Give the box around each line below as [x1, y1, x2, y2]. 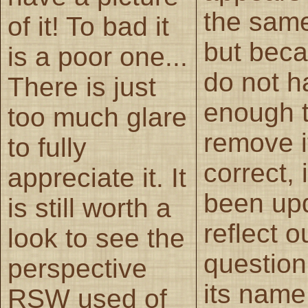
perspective [8, 253, 147, 283]
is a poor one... [8, 41, 188, 71]
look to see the [8, 223, 185, 253]
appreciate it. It [8, 162, 186, 192]
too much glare [8, 102, 187, 132]
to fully [8, 132, 87, 162]
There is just [8, 71, 156, 102]
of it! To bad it [8, 11, 169, 41]
